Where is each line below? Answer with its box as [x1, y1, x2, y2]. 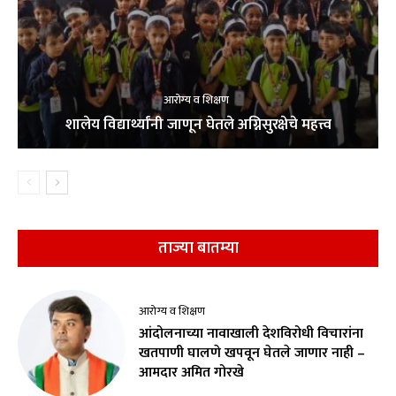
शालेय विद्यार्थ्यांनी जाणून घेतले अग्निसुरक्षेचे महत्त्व [65, 112, 331, 138]
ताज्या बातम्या [157, 235, 239, 263]
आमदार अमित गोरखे [139, 361, 245, 385]
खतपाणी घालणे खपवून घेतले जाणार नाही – [139, 341, 366, 366]
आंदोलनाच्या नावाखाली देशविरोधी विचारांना [139, 322, 364, 346]
